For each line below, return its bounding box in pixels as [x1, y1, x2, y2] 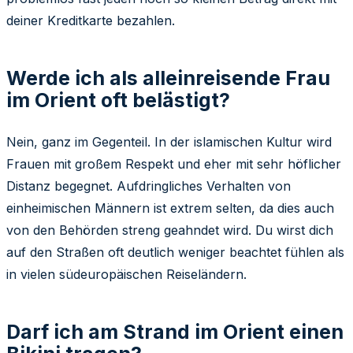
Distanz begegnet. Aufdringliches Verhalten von [6, 177, 291, 194]
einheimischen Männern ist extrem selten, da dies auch [6, 199, 334, 216]
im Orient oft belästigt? [6, 87, 230, 112]
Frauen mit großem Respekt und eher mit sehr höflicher [6, 155, 341, 172]
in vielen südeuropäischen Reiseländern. [6, 266, 247, 282]
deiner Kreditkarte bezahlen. [6, 12, 175, 28]
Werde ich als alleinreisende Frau [6, 65, 330, 90]
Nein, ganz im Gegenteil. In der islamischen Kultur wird [6, 133, 332, 150]
